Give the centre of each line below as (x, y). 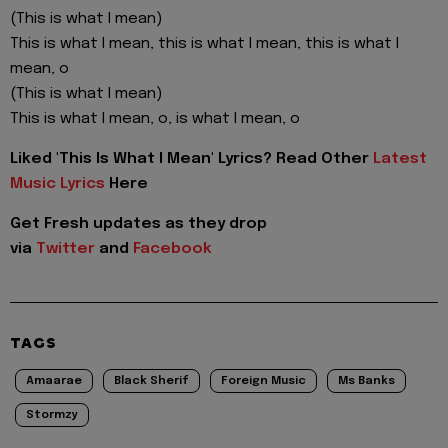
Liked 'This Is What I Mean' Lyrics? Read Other (191, 158)
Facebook (172, 249)
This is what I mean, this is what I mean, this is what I (204, 43)
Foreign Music (263, 381)
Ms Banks (366, 381)
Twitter (65, 249)
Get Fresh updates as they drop (138, 224)
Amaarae (54, 381)
